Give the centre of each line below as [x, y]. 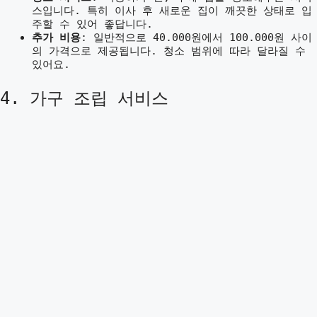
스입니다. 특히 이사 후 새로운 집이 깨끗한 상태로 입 [172, 10]
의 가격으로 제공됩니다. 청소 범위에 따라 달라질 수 [169, 51]
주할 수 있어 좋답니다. [92, 24]
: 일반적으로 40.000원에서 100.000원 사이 [196, 37]
